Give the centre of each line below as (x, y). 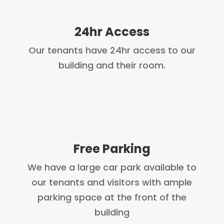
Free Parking (112, 149)
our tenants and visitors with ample (112, 182)
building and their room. (112, 65)
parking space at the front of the (112, 197)
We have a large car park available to (112, 167)
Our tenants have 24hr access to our (112, 50)
